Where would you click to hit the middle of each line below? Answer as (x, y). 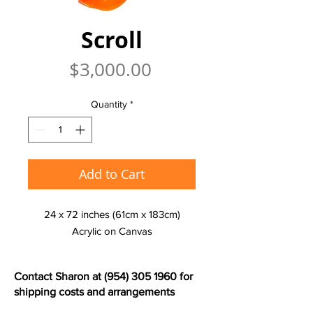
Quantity (109, 104)
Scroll (112, 40)
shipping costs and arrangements (94, 292)
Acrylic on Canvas (112, 231)
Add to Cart (112, 174)
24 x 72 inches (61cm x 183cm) (112, 214)
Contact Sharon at (59, 277)
